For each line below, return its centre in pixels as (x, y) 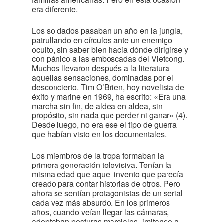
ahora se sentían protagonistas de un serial (107, 193)
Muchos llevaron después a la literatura (101, 68)
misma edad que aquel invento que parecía (108, 174)
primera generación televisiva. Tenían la (102, 165)
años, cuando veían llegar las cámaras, (100, 212)
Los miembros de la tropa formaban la (98, 155)
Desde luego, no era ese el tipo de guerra (104, 125)
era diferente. (55, 9)
